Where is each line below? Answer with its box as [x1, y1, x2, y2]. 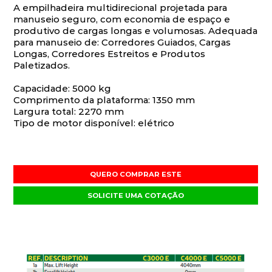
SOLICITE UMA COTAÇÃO [87, 191, 185, 200]
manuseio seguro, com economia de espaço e [13, 13, 231, 25]
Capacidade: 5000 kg [13, 82, 112, 94]
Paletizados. [13, 59, 70, 71]
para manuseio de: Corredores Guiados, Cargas [13, 36, 231, 48]
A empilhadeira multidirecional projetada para [13, 1, 228, 13]
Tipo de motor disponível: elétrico [13, 117, 175, 129]
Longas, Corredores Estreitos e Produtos [13, 47, 206, 59]
